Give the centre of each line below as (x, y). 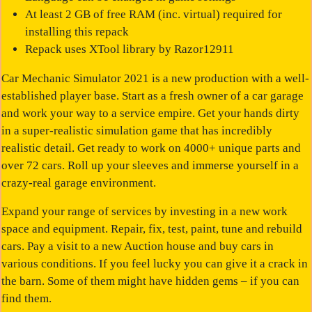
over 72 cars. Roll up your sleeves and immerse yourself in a (150, 165)
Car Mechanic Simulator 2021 (76, 78)
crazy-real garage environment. (79, 182)
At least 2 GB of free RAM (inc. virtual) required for (153, 14)
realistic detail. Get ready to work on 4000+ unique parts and (151, 148)
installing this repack (77, 31)
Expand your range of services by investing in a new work (145, 212)
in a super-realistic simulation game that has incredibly (137, 130)
